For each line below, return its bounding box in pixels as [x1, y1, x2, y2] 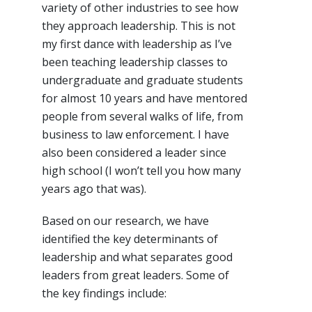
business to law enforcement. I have [42, 126, 229, 142]
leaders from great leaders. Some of [42, 267, 229, 283]
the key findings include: [42, 285, 166, 301]
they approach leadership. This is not [42, 17, 235, 33]
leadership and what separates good [42, 249, 233, 265]
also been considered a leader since [42, 144, 226, 160]
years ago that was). [42, 180, 146, 196]
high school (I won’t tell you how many [42, 162, 241, 178]
